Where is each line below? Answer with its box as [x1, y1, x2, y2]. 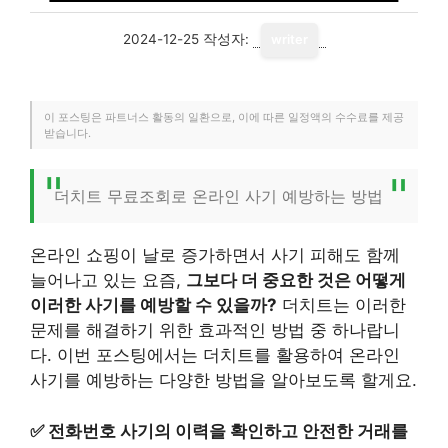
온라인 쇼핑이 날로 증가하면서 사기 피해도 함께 [30, 245, 400, 265]
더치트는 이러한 [277, 295, 406, 315]
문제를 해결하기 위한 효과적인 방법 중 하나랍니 [30, 320, 400, 340]
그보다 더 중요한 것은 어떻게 [186, 270, 406, 290]
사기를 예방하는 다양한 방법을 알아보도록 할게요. [30, 370, 417, 390]
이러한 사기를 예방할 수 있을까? [30, 295, 277, 315]
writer [270, 32, 308, 47]
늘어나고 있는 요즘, [30, 270, 186, 290]
